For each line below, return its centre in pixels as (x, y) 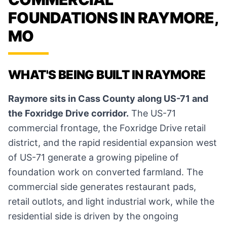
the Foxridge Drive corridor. (68, 113)
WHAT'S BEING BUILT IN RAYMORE (107, 75)
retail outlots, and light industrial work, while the (111, 202)
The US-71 (152, 113)
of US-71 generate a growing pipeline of (93, 158)
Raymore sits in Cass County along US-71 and (108, 99)
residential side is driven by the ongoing (93, 216)
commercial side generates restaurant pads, (102, 187)
